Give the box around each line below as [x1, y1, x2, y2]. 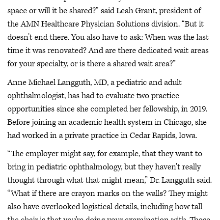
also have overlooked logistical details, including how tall [7, 201, 202, 212]
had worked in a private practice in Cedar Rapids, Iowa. [7, 130, 197, 141]
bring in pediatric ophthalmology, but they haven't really [7, 162, 201, 172]
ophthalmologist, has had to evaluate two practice [7, 90, 179, 101]
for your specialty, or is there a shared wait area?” [7, 58, 176, 69]
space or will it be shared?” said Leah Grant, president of [7, 5, 201, 16]
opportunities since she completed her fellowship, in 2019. [7, 103, 207, 114]
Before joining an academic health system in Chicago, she [7, 116, 207, 128]
